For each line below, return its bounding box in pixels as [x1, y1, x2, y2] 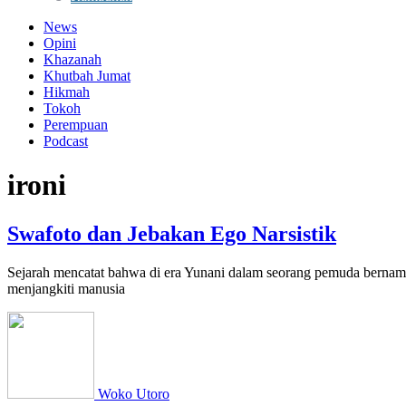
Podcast [43, 133, 88, 149]
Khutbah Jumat [43, 68, 130, 83]
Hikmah [43, 84, 90, 100]
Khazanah [43, 52, 101, 67]
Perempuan [43, 117, 108, 132]
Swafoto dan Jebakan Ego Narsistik [7, 221, 336, 246]
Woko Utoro [98, 385, 169, 401]
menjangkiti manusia [7, 280, 125, 296]
